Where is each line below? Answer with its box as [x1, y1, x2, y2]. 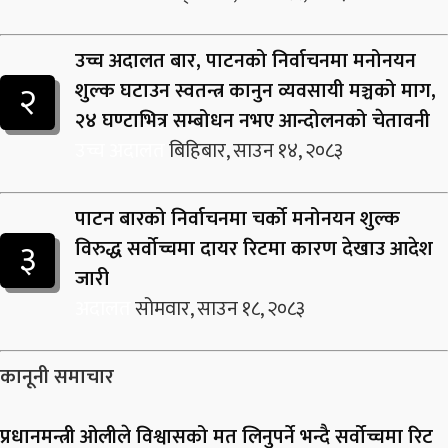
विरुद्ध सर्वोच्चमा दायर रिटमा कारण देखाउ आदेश [75, 232, 433, 266]
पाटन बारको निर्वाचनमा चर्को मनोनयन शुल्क [75, 202, 400, 236]
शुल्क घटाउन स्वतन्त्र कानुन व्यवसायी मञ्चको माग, [75, 74, 436, 108]
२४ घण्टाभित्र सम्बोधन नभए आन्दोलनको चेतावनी [75, 104, 430, 138]
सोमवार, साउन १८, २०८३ [135, 292, 305, 326]
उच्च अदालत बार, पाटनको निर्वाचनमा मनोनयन [75, 44, 416, 78]
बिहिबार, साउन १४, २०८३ [169, 134, 343, 168]
